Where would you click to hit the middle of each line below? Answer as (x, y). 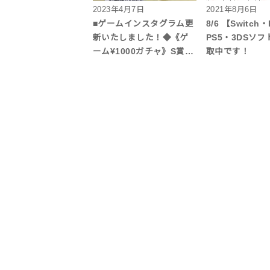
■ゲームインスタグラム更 (143, 24)
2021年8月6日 (231, 10)
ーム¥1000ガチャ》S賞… (143, 52)
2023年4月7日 (119, 10)
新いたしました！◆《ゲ (141, 38)
